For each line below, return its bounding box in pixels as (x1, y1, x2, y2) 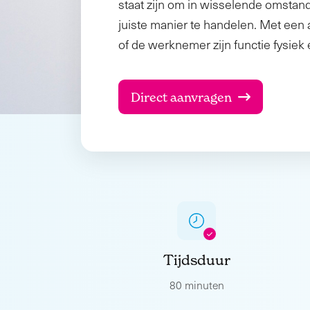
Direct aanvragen (131, 89, 232, 104)
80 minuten (169, 277, 224, 293)
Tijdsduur (163, 251, 230, 268)
